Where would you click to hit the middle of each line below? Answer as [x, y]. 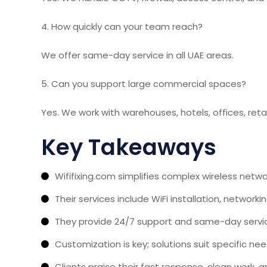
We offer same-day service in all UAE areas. [137, 55]
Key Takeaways [129, 147]
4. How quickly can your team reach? [122, 26]
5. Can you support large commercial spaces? [144, 83]
